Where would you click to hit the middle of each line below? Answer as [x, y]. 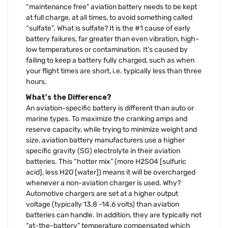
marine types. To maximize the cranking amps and [107, 119]
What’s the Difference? [69, 97]
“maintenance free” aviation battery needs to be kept [111, 7]
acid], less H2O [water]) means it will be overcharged [111, 172]
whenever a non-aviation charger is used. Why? [103, 183]
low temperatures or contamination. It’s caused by [107, 49]
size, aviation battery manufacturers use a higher [105, 140]
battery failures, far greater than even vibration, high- [112, 39]
